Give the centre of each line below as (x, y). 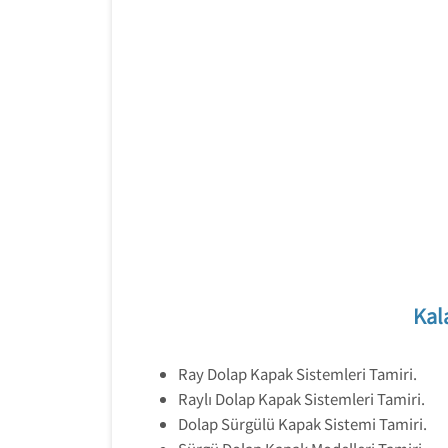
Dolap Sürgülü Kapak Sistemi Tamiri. (302, 423)
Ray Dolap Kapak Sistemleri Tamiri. (297, 373)
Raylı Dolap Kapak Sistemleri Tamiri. (301, 398)
